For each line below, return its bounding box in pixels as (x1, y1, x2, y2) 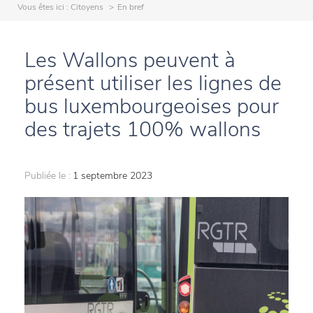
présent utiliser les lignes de (24, 69, 282, 98)
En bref (117, 1, 144, 13)
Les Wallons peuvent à (24, 46, 235, 75)
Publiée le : (24, 169, 71, 182)
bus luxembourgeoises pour (24, 92, 279, 121)
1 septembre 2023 (73, 169, 152, 182)
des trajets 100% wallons (24, 115, 261, 144)
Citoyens (71, 1, 103, 13)
